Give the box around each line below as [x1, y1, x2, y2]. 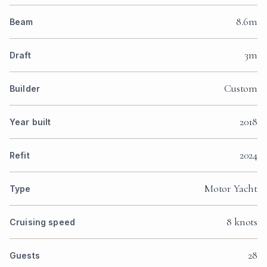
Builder [10, 83, 40, 94]
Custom [224, 81, 257, 95]
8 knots [226, 215, 257, 228]
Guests [10, 250, 40, 260]
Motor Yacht [204, 181, 257, 195]
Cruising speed [10, 216, 75, 227]
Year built [10, 116, 51, 127]
